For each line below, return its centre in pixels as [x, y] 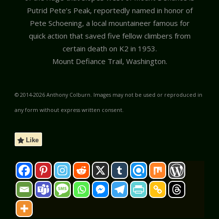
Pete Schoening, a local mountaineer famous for [109, 23]
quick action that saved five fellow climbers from [109, 35]
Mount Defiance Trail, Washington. [109, 61]
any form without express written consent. [69, 110]
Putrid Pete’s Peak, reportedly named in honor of [109, 10]
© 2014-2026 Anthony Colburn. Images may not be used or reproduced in [109, 95]
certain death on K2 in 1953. [109, 48]
